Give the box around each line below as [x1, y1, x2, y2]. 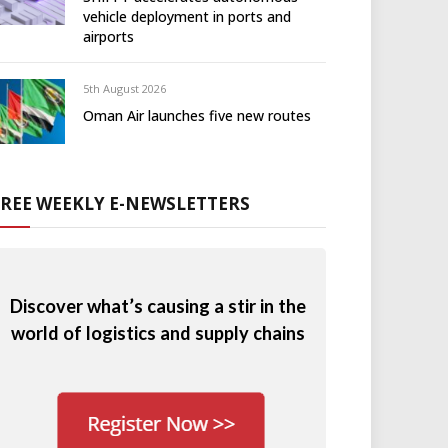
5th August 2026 [83, 81, 166, 96]
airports [83, 27, 134, 46]
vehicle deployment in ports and [83, 7, 291, 26]
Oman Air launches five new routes [83, 106, 311, 125]
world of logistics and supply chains [11, 321, 305, 344]
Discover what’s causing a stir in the [10, 294, 306, 317]
